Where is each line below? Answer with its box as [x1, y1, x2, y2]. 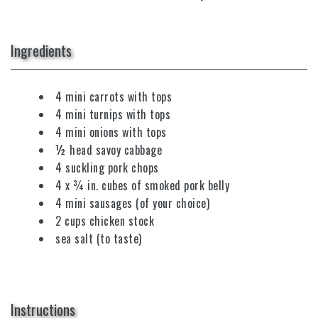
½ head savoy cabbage [55, 141, 162, 159]
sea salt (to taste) [55, 230, 142, 248]
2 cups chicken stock [55, 212, 154, 230]
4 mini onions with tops [55, 124, 167, 141]
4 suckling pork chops [55, 159, 159, 177]
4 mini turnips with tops [55, 106, 170, 124]
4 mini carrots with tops [55, 88, 172, 106]
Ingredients [11, 40, 72, 62]
